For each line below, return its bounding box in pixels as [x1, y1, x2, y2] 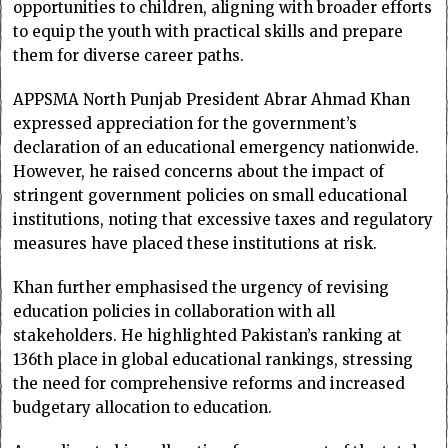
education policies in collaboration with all [13, 301, 336, 321]
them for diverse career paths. [13, 45, 245, 65]
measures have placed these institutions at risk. [13, 233, 378, 253]
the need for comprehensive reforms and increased [13, 373, 406, 393]
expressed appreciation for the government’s [13, 113, 358, 133]
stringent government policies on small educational [13, 185, 408, 205]
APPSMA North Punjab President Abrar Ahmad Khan [13, 89, 411, 109]
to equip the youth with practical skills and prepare [13, 21, 404, 41]
